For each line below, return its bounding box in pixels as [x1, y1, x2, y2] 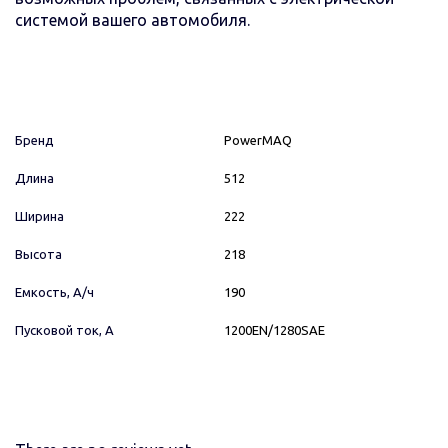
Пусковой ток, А [15, 322, 114, 337]
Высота [15, 246, 62, 261]
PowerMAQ [224, 132, 292, 147]
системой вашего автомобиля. [15, 10, 250, 29]
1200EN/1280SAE [224, 322, 325, 337]
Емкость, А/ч [15, 284, 94, 299]
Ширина [15, 208, 64, 223]
